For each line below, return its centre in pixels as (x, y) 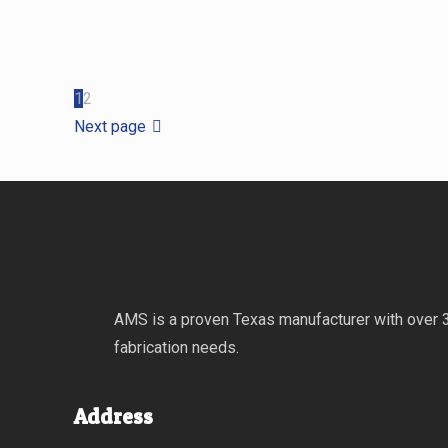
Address (113, 416)
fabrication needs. (176, 347)
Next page (110, 126)
